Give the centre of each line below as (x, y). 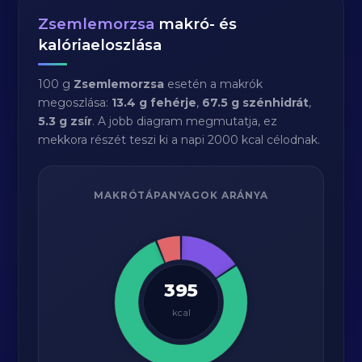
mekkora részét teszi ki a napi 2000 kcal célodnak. (179, 140)
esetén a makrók (214, 84)
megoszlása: (75, 103)
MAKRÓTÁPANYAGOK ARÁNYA (181, 195)
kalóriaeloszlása (100, 45)
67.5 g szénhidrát (256, 103)
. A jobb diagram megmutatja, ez (185, 121)
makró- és (196, 24)
